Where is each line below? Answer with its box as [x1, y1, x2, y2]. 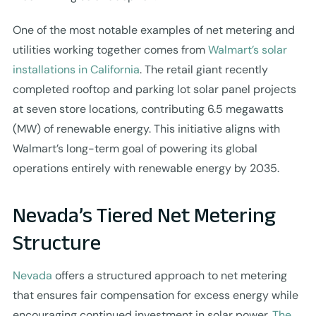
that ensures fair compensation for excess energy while [12, 287, 298, 303]
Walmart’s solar [207, 42, 287, 57]
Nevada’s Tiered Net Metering [12, 202, 276, 226]
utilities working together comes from [12, 42, 208, 57]
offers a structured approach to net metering [51, 267, 287, 283]
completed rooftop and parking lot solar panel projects [12, 81, 296, 97]
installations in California [12, 61, 140, 77]
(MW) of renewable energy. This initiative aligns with [12, 121, 280, 136]
